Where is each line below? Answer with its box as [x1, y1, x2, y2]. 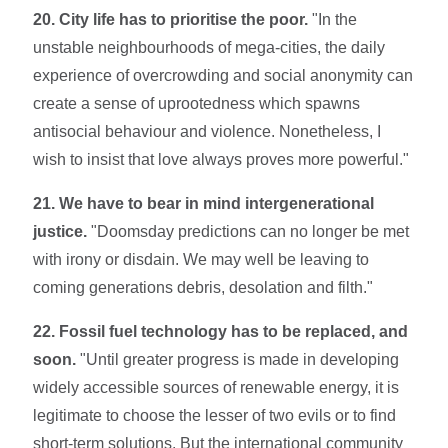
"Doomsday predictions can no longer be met [87, 222, 410, 240]
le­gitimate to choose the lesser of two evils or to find [33, 406, 397, 424]
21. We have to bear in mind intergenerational [33, 194, 375, 212]
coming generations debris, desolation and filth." [33, 278, 374, 296]
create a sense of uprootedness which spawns [33, 94, 361, 112]
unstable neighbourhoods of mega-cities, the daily [33, 38, 386, 56]
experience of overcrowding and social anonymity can [33, 66, 414, 84]
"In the [308, 10, 358, 28]
